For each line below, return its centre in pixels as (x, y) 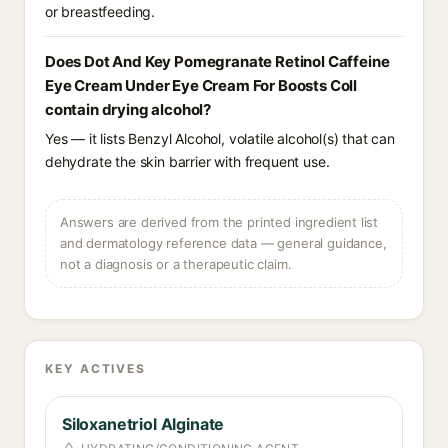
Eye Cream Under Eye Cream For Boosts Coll (201, 85)
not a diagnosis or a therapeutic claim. (176, 264)
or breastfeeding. (100, 11)
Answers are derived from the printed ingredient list (219, 222)
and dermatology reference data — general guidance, (223, 243)
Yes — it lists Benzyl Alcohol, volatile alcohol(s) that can (220, 138)
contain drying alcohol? (128, 109)
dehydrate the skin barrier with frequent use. (187, 161)
